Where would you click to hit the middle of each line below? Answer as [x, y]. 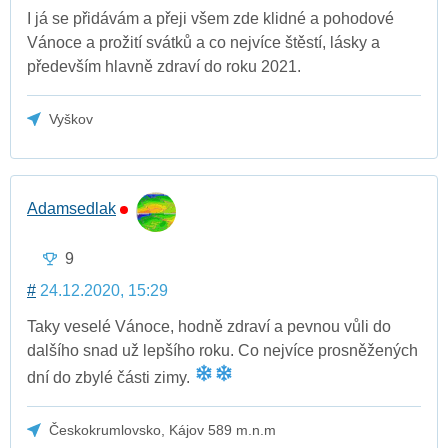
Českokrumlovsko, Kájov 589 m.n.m [163, 429]
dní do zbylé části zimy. [110, 377]
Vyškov [71, 118]
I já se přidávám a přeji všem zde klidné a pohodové [210, 18]
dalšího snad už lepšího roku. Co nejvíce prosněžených [222, 350]
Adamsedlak [71, 209]
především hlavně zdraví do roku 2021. [164, 66]
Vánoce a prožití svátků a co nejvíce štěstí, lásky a [203, 42]
